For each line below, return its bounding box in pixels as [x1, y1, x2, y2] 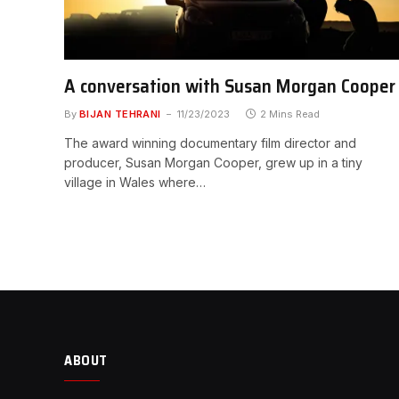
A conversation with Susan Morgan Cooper [64, 70, 395, 101]
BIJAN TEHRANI [79, 107, 161, 120]
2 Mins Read [259, 107, 320, 120]
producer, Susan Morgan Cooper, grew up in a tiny [64, 154, 362, 170]
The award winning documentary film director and [64, 134, 356, 151]
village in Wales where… [64, 174, 206, 190]
